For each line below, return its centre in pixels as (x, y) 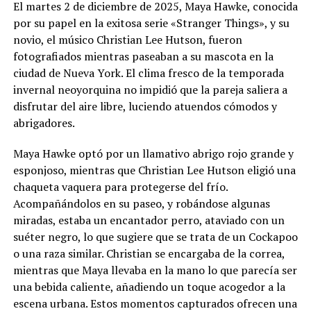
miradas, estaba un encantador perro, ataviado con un (149, 220)
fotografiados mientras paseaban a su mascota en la (143, 57)
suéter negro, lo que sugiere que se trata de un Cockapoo (155, 237)
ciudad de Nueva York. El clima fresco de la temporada (148, 73)
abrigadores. (44, 123)
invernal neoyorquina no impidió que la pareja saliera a (150, 90)
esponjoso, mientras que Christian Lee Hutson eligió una (154, 170)
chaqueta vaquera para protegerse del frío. (120, 187)
